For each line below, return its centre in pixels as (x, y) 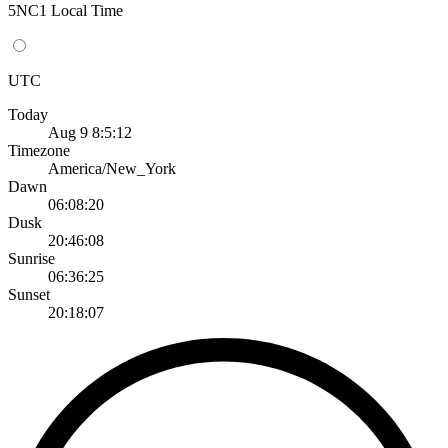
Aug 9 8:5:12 (90, 132)
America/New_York (112, 168)
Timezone (39, 150)
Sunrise (31, 258)
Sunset (29, 294)
